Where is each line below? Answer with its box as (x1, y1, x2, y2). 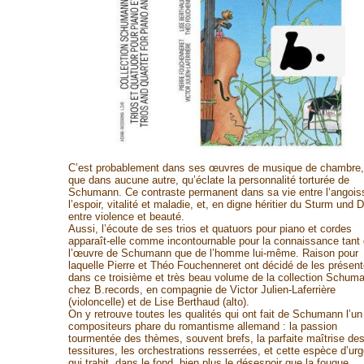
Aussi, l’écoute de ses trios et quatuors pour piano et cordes (67, 223, 352, 235)
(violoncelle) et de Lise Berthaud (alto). (67, 296, 249, 308)
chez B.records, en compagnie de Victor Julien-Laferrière (67, 284, 336, 296)
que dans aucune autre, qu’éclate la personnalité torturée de (67, 174, 349, 186)
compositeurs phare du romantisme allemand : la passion (67, 320, 337, 332)
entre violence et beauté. (67, 210, 184, 223)
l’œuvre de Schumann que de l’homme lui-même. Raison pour (67, 247, 358, 259)
